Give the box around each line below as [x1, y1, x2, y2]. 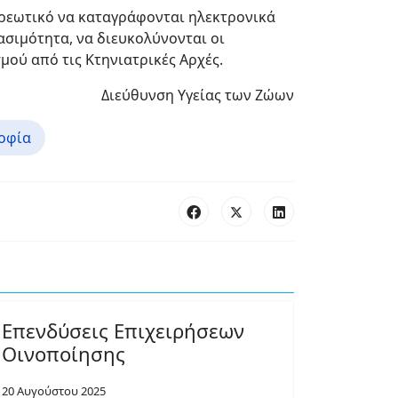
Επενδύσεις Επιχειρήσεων [2, 317, 244, 344]
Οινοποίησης [2, 340, 125, 367]
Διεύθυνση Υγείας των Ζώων [101, 85, 294, 105]
